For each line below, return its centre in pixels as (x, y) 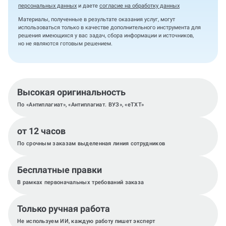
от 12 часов (41, 131)
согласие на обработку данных (139, 6)
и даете (88, 6)
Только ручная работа (64, 209)
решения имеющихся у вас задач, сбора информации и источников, (106, 36)
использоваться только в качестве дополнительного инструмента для (109, 27)
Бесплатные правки (60, 170)
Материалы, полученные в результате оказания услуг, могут (97, 19)
